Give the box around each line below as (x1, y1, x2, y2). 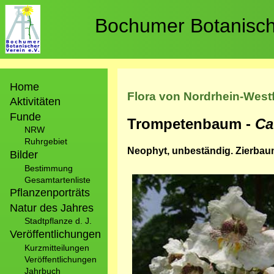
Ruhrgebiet (24, 136, 67, 147)
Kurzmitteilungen (24, 242, 89, 253)
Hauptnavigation (10, 68, 87, 79)
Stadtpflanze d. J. (24, 216, 92, 226)
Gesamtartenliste (24, 174, 91, 185)
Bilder (10, 148, 38, 161)
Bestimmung (24, 163, 73, 173)
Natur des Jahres (10, 201, 94, 214)
